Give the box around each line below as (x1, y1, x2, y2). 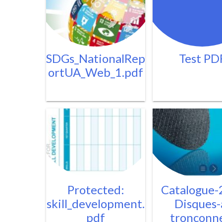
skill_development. (47, 196, 145, 211)
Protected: (67, 182, 124, 197)
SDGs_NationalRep (46, 51, 145, 65)
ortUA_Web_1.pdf (48, 65, 143, 79)
